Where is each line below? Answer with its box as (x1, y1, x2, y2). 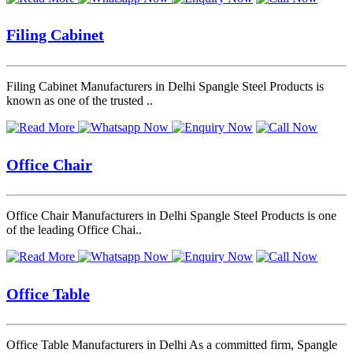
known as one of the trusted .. (6, 93, 153, 107)
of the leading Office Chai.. (6, 223, 142, 237)
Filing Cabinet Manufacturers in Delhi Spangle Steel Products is (6, 79, 324, 93)
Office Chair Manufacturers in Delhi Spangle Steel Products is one (6, 209, 336, 223)
